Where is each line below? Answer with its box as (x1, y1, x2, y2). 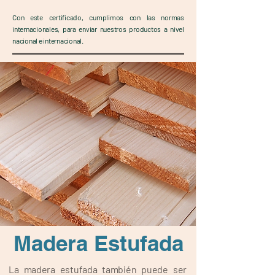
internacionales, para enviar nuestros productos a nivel (12, 25, 184, 33)
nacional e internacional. (12, 36, 84, 45)
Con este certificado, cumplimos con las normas (12, 13, 184, 21)
